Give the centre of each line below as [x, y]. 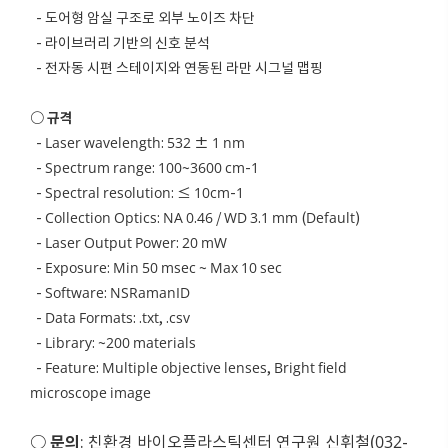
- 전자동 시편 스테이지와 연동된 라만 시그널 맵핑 [176, 68]
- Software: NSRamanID [110, 293]
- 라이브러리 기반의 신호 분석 [120, 43]
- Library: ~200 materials [113, 343]
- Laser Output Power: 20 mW [128, 243]
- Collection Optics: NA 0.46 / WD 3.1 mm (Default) [195, 218]
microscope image [90, 393]
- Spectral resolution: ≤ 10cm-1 [137, 193]
